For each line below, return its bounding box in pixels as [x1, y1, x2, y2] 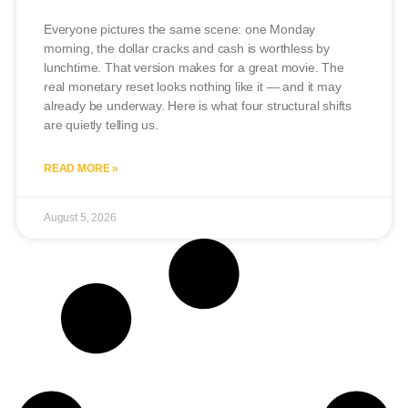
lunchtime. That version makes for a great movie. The [44, 59, 344, 75]
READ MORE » [44, 161, 119, 175]
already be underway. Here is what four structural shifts [44, 97, 352, 113]
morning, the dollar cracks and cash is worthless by [44, 40, 331, 56]
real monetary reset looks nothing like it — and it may [44, 78, 342, 94]
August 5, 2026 [44, 210, 117, 224]
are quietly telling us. [44, 117, 158, 132]
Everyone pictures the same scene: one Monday [44, 21, 316, 36]
